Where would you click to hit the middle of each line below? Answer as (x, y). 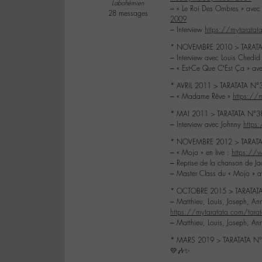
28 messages (128, 14)
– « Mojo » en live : (201, 153)
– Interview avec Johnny (207, 125)
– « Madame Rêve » (201, 97)
